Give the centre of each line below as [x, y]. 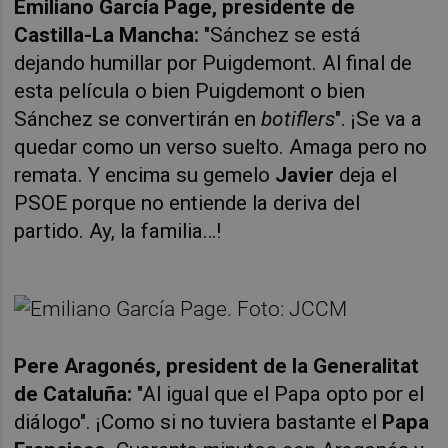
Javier [307, 174]
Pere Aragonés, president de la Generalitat [217, 365]
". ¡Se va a [379, 118]
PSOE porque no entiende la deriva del [187, 202]
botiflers [298, 118]
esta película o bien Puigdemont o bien [190, 90]
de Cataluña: [73, 393]
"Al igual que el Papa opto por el [278, 393]
